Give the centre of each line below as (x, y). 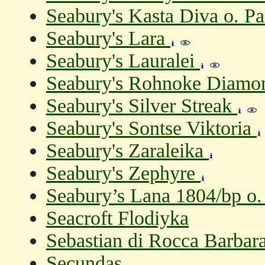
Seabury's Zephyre (123, 173)
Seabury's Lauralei (123, 61)
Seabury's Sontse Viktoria (151, 128)
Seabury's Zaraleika (127, 151)
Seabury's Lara (108, 38)
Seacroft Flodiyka (117, 218)
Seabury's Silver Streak (142, 106)
